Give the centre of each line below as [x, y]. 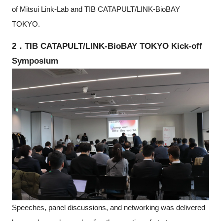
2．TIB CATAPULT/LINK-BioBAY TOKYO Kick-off [107, 46]
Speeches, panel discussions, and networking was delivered [108, 207]
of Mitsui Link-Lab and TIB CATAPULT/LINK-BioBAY [96, 9]
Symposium [35, 61]
